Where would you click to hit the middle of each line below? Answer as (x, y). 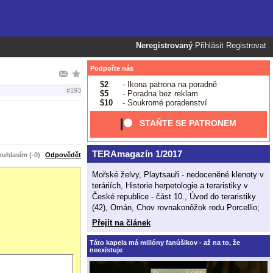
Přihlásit (209, 46)
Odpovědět (63, 154)
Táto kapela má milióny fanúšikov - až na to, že (165, 242)
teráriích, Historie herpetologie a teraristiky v (170, 185)
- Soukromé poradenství (163, 102)
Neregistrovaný (164, 46)
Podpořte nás (112, 68)
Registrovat (246, 46)
